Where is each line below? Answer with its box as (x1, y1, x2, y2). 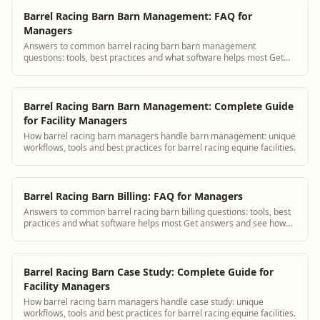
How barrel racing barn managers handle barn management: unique (24, 129, 296, 142)
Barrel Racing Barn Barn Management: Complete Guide (24, 99, 294, 113)
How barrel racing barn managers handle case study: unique (24, 295, 264, 308)
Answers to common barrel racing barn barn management (24, 39, 256, 52)
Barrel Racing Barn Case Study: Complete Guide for (24, 264, 274, 279)
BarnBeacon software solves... (24, 228, 144, 241)
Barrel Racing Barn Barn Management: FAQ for (24, 9, 252, 23)
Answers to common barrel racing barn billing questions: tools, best (24, 205, 291, 218)
